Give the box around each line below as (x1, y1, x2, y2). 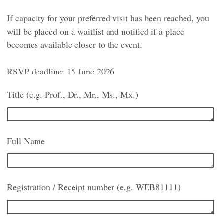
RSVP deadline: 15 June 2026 (7, 65, 114, 77)
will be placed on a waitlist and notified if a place (7, 25, 184, 37)
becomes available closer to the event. (7, 38, 142, 51)
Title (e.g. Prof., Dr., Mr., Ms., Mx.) (7, 88, 138, 101)
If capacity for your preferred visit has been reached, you (7, 12, 209, 24)
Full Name (7, 135, 45, 147)
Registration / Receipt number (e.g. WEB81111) (7, 181, 181, 193)
